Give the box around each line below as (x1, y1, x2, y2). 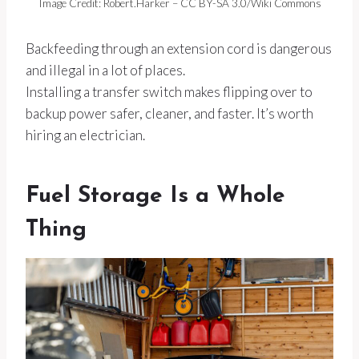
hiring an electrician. (26, 127, 145, 144)
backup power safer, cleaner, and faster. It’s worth (26, 105, 313, 123)
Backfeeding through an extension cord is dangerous (26, 40, 332, 58)
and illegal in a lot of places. (26, 62, 185, 79)
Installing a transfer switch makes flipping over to (26, 83, 313, 101)
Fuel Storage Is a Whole (26, 185, 285, 208)
